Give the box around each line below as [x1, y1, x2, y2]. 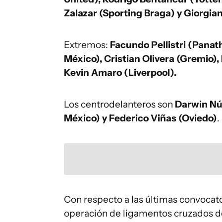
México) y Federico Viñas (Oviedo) [64, 112, 217, 124]
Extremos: [64, 39, 110, 51]
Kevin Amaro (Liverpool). [64, 67, 176, 78]
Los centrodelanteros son [64, 99, 175, 110]
